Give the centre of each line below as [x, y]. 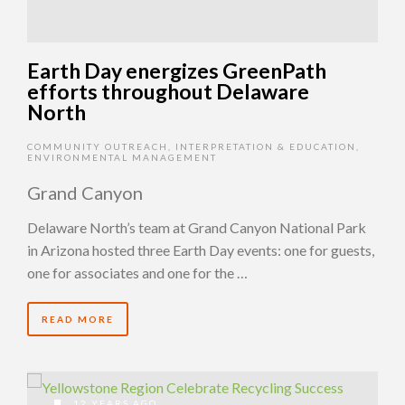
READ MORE [78, 319]
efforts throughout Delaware [168, 91]
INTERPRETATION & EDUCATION [266, 146]
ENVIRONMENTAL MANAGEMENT [122, 157]
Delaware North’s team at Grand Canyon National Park [197, 227]
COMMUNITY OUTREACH [98, 146]
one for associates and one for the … [137, 272]
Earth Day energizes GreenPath [177, 70]
